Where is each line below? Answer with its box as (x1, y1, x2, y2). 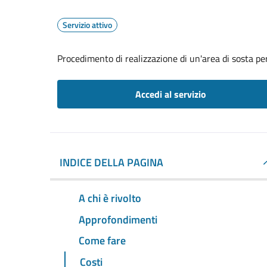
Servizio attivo (63, 18, 112, 31)
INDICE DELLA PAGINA (60, 154, 163, 170)
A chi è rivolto (79, 190, 141, 206)
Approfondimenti (79, 211, 157, 228)
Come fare (79, 232, 126, 249)
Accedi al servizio (135, 87, 206, 101)
